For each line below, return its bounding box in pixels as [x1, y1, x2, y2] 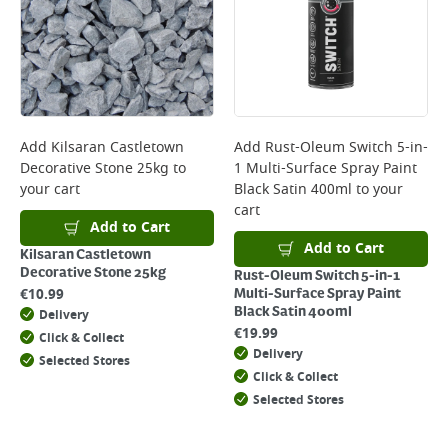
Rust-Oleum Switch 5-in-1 [234, 268, 400, 284]
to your [352, 179, 403, 200]
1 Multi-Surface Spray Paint [234, 158, 417, 179]
